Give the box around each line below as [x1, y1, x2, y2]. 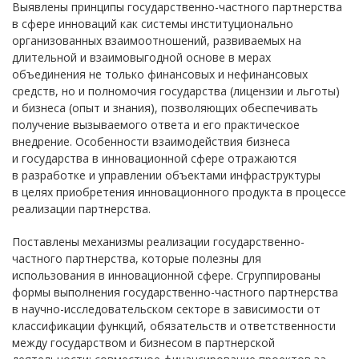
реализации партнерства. [12, 201, 151, 216]
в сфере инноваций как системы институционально [12, 16, 293, 31]
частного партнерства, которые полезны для [12, 251, 261, 266]
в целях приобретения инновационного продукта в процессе [12, 184, 346, 200]
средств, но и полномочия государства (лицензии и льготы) [12, 83, 340, 99]
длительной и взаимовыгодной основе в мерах [12, 50, 271, 65]
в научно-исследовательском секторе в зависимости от [12, 301, 321, 317]
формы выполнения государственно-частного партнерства [12, 284, 338, 300]
